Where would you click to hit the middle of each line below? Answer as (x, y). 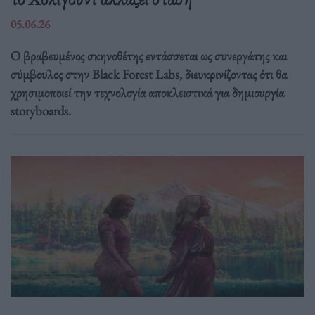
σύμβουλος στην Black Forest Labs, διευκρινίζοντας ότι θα (149, 74)
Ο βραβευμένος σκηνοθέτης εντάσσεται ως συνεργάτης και (149, 56)
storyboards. (41, 110)
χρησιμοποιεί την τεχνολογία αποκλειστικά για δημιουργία (147, 92)
